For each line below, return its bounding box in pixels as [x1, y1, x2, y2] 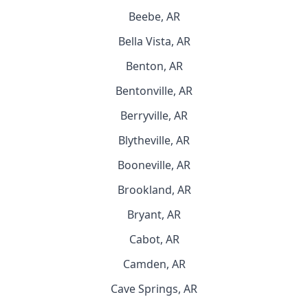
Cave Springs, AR [111, 281, 197, 296]
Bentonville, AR [115, 83, 192, 98]
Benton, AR [125, 58, 183, 74]
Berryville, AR [120, 108, 188, 123]
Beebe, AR [128, 9, 180, 24]
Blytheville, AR [118, 133, 190, 148]
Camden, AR [122, 256, 186, 272]
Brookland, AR [117, 182, 191, 197]
